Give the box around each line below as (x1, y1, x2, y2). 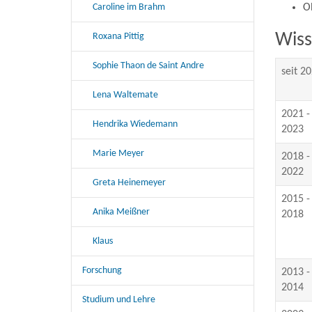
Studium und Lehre (82, 294, 155, 305)
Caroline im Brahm (93, 1, 165, 13)
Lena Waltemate (93, 89, 158, 100)
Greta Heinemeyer (93, 177, 166, 188)
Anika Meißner (93, 206, 150, 217)
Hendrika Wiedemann (93, 118, 178, 130)
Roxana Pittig (93, 31, 144, 42)
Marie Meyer (93, 148, 144, 159)
